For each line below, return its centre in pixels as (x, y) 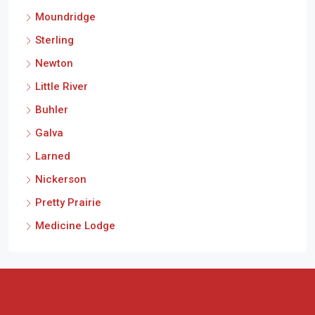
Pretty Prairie (68, 202)
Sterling (54, 40)
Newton (54, 63)
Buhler (52, 110)
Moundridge (65, 17)
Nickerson (61, 179)
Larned (53, 156)
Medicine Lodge (75, 226)
